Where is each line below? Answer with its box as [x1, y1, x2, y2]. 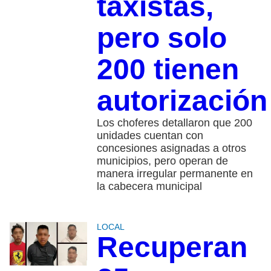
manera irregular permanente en [96, 167, 253, 180]
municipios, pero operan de [96, 154, 228, 167]
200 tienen [96, 53, 239, 85]
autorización [96, 84, 267, 117]
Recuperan [96, 230, 247, 263]
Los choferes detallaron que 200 [96, 116, 252, 129]
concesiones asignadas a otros [96, 142, 246, 154]
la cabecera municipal [96, 180, 202, 192]
